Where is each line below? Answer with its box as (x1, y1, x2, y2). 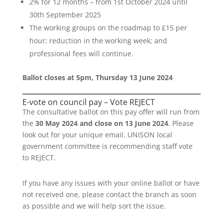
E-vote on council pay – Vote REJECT (22, 97, 155, 108)
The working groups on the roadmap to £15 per (29, 23, 187, 32)
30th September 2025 (29, 10, 101, 19)
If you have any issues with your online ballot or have (22, 178, 200, 188)
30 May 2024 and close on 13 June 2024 (35, 118, 168, 128)
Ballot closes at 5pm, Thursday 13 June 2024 (22, 73, 173, 82)
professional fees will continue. (29, 49, 133, 58)
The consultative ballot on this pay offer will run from (22, 107, 200, 116)
